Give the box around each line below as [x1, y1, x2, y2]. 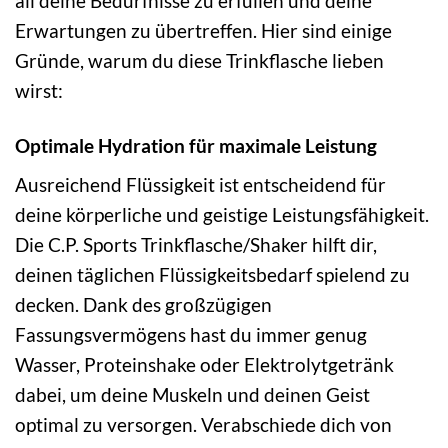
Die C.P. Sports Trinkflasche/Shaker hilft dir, [15, 233, 377, 257]
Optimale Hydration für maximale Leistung [15, 133, 377, 157]
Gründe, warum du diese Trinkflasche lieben [15, 48, 384, 72]
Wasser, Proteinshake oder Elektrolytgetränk [15, 353, 394, 377]
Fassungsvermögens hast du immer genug [15, 323, 367, 347]
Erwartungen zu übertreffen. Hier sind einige [15, 18, 392, 42]
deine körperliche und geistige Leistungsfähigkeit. [15, 203, 429, 227]
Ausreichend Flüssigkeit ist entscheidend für [15, 173, 386, 197]
